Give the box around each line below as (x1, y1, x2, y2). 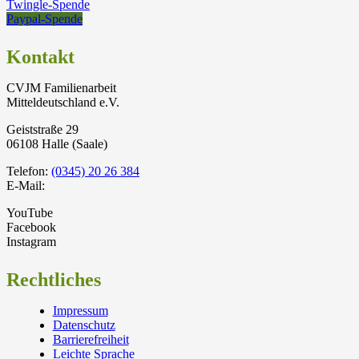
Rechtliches (6, 269, 101, 291)
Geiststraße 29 (6, 123, 79, 137)
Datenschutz (52, 318, 115, 333)
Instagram (6, 235, 56, 249)
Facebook (6, 220, 56, 235)
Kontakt (6, 46, 75, 68)
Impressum (52, 304, 108, 318)
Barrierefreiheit (52, 333, 129, 347)
